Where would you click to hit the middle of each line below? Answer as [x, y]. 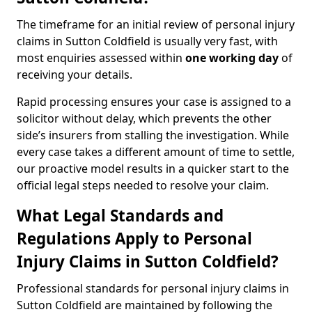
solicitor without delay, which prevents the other [144, 118]
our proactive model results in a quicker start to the [153, 169]
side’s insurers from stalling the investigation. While [153, 135]
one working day [232, 58]
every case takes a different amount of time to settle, [156, 152]
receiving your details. [75, 75]
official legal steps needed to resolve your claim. [143, 185]
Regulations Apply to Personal [134, 239]
